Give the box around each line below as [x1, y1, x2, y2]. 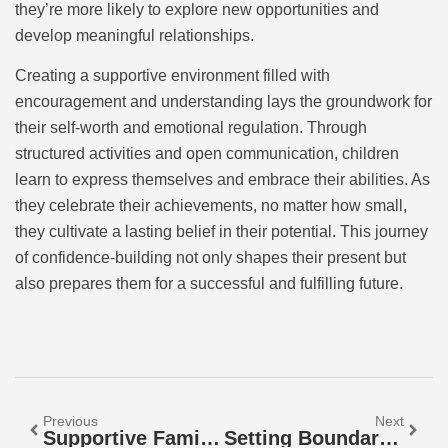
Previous [43, 413, 98, 430]
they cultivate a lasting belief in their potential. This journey [15, 223, 428, 241]
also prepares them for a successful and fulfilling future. [15, 275, 403, 293]
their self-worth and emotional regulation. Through [15, 119, 367, 137]
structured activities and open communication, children [15, 145, 399, 163]
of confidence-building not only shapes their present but [15, 249, 406, 267]
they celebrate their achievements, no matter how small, [15, 197, 407, 215]
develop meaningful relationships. [15, 27, 254, 45]
